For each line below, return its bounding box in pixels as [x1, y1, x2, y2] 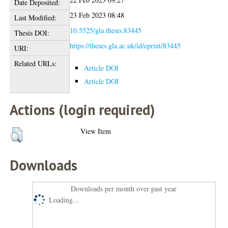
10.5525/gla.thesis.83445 [70, 25, 142, 35]
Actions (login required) [10, 100, 155, 119]
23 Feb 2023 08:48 [70, 10, 125, 20]
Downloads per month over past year [71, 184, 177, 193]
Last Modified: [14, 13, 56, 22]
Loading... [49, 195, 79, 205]
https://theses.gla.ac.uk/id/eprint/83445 [70, 41, 181, 50]
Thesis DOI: [14, 28, 49, 38]
